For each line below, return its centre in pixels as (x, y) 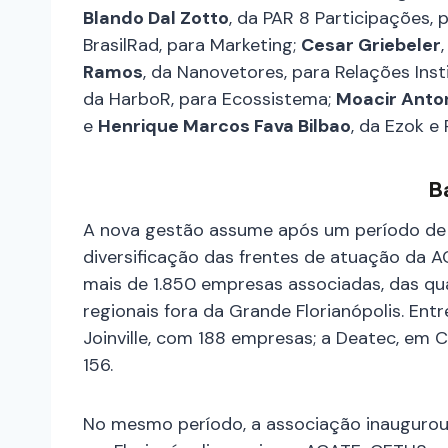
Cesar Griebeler (371, 44)
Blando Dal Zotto (156, 17)
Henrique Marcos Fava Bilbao (224, 125)
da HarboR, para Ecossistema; (209, 98)
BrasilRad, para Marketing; (192, 44)
